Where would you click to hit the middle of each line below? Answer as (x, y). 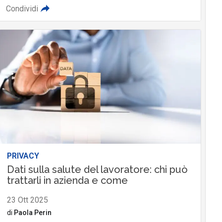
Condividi (22, 9)
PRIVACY (23, 156)
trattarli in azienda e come (67, 180)
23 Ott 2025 (27, 200)
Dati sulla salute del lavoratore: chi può (97, 169)
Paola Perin (32, 212)
